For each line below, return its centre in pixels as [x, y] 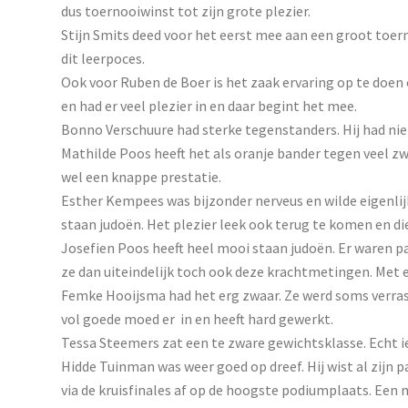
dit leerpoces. [103, 58]
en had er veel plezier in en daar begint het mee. [209, 105]
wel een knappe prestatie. [141, 176]
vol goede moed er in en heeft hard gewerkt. [197, 318]
